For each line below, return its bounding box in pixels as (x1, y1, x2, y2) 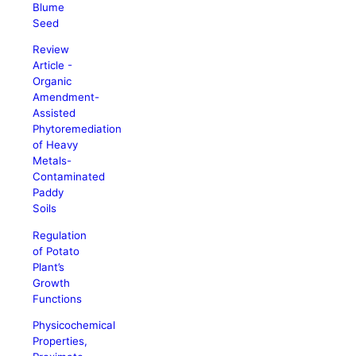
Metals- (33, 154, 72, 168)
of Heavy (33, 138, 79, 152)
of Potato (33, 244, 80, 257)
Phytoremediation (33, 122, 122, 136)
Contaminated (33, 170, 106, 184)
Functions (33, 292, 83, 305)
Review (33, 43, 70, 56)
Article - (33, 59, 73, 72)
